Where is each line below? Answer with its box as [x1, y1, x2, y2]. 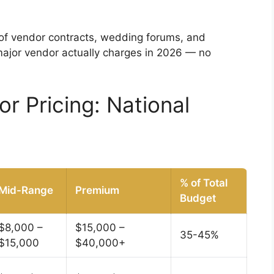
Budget [180, 191, 216, 204]
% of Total [180, 176, 228, 189]
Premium [75, 183, 119, 196]
